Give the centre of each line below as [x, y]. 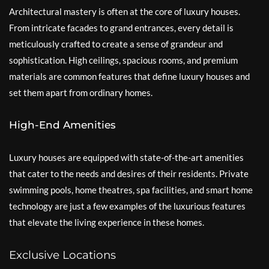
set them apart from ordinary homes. [81, 92]
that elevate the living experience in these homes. [107, 222]
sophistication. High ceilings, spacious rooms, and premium [123, 60]
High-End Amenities [62, 125]
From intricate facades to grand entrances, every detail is [121, 28]
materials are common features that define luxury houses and [129, 76]
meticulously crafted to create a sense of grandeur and [116, 44]
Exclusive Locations [62, 255]
